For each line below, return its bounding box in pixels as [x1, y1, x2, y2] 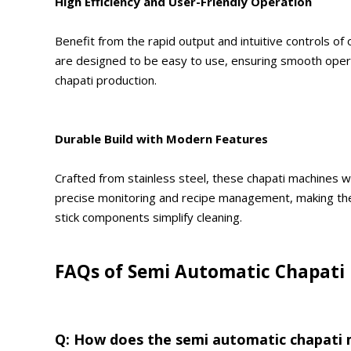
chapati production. [55, 72, 157, 89]
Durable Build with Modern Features [55, 131, 268, 147]
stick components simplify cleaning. [55, 209, 242, 226]
